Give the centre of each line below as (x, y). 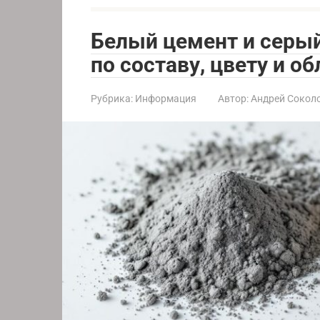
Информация (166, 98)
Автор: (233, 98)
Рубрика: (112, 98)
